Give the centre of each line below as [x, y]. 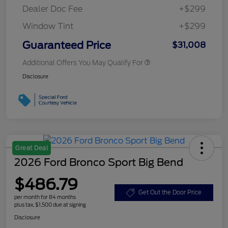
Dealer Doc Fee [52, 9]
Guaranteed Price [67, 46]
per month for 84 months [45, 197]
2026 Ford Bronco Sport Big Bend [99, 163]
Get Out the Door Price [170, 193]
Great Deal [32, 148]
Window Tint [48, 26]
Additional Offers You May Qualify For [83, 63]
